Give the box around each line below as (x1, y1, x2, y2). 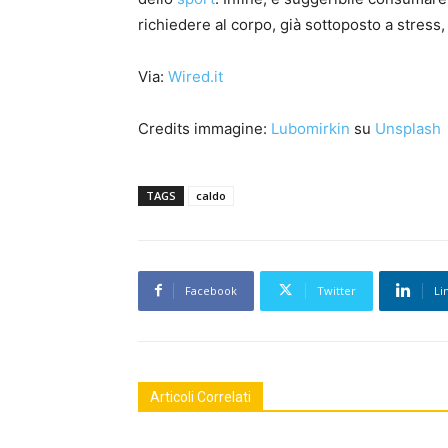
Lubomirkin (271, 118, 350, 138)
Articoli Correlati (150, 388, 251, 405)
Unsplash (375, 118, 441, 138)
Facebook (185, 282, 237, 298)
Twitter (317, 282, 356, 298)
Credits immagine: (138, 118, 271, 138)
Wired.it (168, 66, 223, 86)
